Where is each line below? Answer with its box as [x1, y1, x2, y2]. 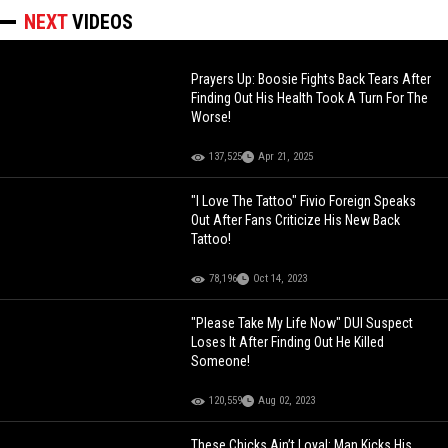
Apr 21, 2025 [258, 150, 314, 164]
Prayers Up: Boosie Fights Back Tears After [191, 71, 432, 88]
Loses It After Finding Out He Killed [191, 334, 385, 351]
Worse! [191, 109, 232, 126]
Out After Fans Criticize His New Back [191, 212, 401, 229]
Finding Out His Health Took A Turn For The [191, 90, 429, 107]
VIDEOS [72, 10, 133, 35]
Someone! [191, 353, 251, 370]
